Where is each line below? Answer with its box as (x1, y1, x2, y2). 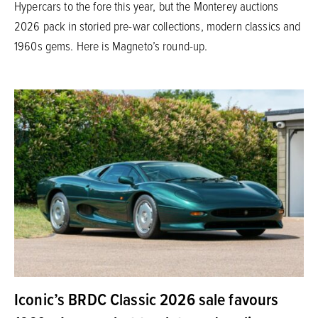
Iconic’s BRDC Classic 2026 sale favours (14, 287, 279, 312)
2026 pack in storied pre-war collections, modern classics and (14, 16, 301, 34)
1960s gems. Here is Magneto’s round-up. (14, 36, 208, 54)
